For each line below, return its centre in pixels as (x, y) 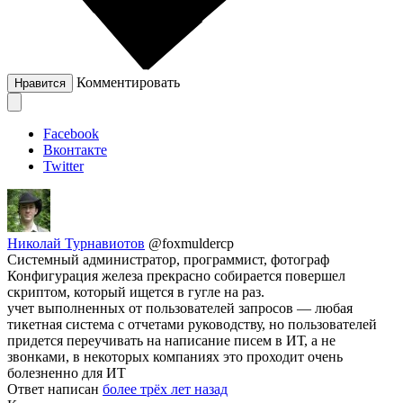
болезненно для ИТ (67, 373)
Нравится (40, 84)
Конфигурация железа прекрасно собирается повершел (176, 276)
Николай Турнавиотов (76, 244)
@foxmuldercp (191, 244)
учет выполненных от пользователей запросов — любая (180, 309)
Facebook (71, 134)
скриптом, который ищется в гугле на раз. (136, 292)
